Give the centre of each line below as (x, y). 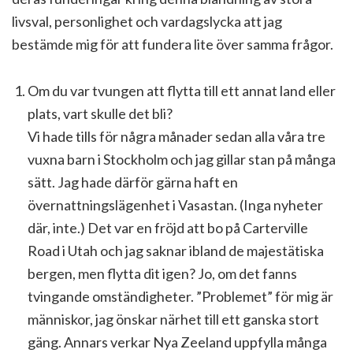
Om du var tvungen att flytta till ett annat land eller (182, 91)
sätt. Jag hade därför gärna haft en (133, 182)
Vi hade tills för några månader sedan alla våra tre (176, 136)
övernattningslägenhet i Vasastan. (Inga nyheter (175, 205)
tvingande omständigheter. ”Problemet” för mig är (180, 296)
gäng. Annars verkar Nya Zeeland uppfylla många (177, 342)
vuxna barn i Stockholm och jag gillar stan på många (182, 159)
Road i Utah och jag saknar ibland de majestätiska (176, 251)
